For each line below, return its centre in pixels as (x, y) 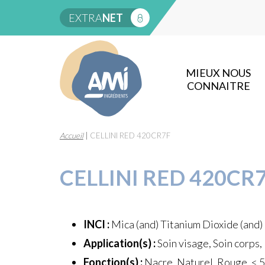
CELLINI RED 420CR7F (130, 135)
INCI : (96, 224)
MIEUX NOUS (219, 73)
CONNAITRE (218, 86)
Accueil (71, 135)
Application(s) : (119, 243)
